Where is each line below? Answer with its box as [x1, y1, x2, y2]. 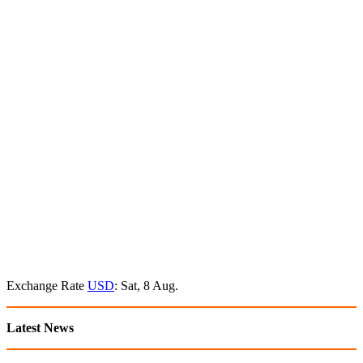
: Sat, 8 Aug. [114, 278, 178, 293]
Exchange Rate [6, 278, 88, 293]
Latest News [6, 320, 74, 335]
